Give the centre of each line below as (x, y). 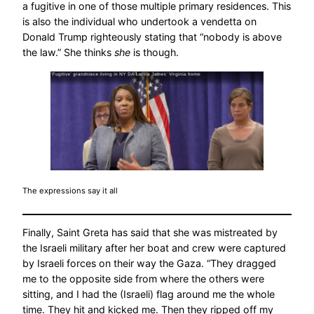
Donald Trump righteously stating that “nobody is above (152, 36)
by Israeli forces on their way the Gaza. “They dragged (149, 263)
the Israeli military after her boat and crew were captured (154, 247)
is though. (156, 52)
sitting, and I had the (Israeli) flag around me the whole (149, 294)
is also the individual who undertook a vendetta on (139, 21)
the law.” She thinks (67, 52)
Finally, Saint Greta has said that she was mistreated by (150, 232)
